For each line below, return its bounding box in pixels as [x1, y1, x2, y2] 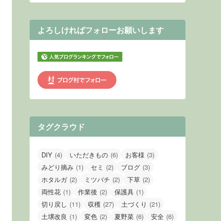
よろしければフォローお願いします [37, 24, 164, 36]
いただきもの [70, 149, 108, 159]
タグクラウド [37, 120, 85, 132]
